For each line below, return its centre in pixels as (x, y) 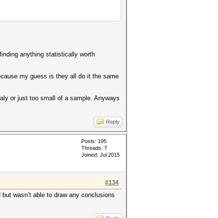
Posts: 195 (94, 141)
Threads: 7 (94, 148)
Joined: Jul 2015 (100, 155)
